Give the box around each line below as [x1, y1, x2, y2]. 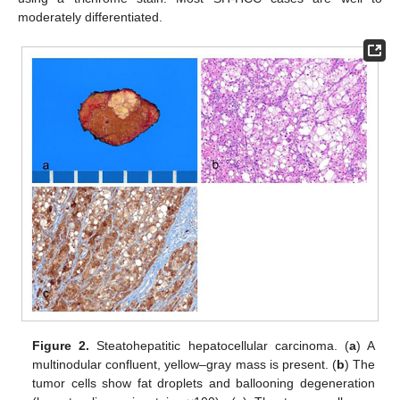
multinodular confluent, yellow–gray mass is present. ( [32, 357, 337, 372]
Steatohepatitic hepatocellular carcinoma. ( [89, 338, 349, 354]
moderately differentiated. [18, 10, 162, 25]
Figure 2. [32, 338, 90, 354]
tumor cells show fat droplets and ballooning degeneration [32, 376, 375, 391]
